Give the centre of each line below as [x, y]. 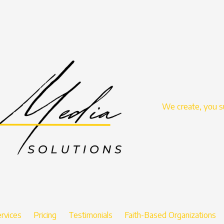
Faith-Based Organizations [170, 215]
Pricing [45, 215]
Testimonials [90, 215]
